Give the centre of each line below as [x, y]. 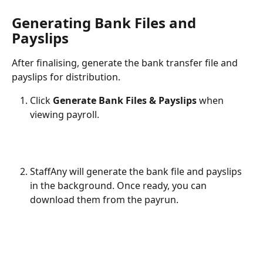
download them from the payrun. [104, 200]
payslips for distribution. [66, 77]
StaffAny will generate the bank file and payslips [137, 172]
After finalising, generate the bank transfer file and [126, 63]
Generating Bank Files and [106, 23]
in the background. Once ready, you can [119, 186]
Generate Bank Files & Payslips [125, 101]
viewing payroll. [65, 115]
